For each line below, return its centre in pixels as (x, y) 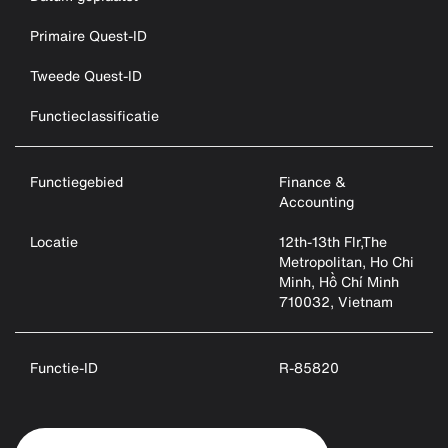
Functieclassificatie (94, 115)
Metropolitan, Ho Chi (347, 261)
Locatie (54, 241)
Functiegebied (76, 181)
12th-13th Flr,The (333, 241)
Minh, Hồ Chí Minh (339, 281)
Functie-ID (64, 367)
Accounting (317, 201)
